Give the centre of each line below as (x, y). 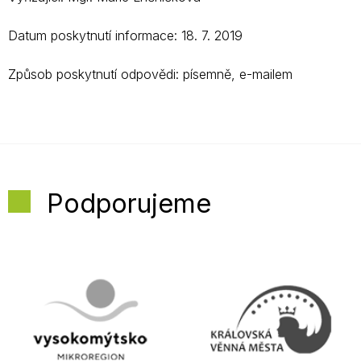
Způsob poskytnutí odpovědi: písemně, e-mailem (150, 74)
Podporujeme (129, 203)
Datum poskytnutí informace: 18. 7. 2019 (125, 35)
